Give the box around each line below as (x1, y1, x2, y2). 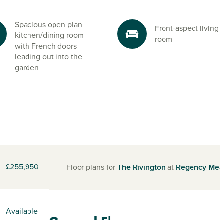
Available (6, 205, 38, 217)
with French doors (15, 40, 77, 52)
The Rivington (117, 161, 165, 173)
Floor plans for (66, 161, 117, 173)
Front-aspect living (155, 23, 219, 34)
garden (15, 62, 39, 73)
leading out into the (15, 51, 82, 62)
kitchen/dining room (15, 29, 84, 41)
